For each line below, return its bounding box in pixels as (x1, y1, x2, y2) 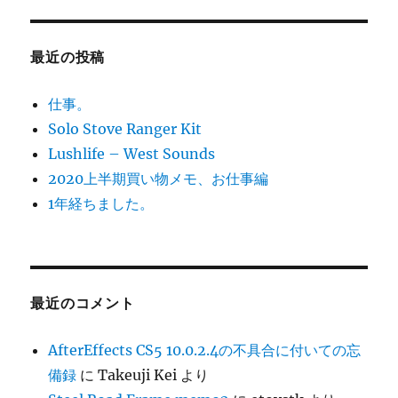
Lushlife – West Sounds (48, 145, 216, 163)
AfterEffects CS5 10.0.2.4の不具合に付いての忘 (48, 341, 362, 359)
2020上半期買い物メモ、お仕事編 (48, 170, 269, 187)
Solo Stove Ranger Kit (48, 120, 203, 138)
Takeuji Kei (98, 366, 178, 384)
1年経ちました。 (48, 195, 155, 212)
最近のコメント (30, 295, 135, 312)
